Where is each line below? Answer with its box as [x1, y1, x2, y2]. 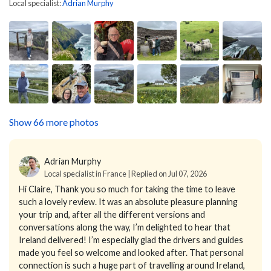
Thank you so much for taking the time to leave [54, 183, 235, 194]
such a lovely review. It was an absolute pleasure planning [19, 196, 238, 207]
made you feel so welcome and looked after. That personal [19, 247, 244, 258]
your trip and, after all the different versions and [19, 209, 205, 220]
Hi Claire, [19, 183, 53, 194]
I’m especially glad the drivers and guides [88, 234, 243, 245]
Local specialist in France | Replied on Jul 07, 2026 [44, 168, 207, 178]
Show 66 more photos [9, 116, 99, 128]
